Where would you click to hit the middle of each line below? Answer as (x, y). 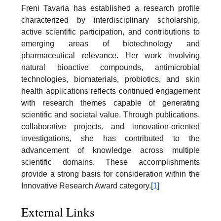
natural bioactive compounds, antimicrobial (110, 67)
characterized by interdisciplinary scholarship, (110, 20)
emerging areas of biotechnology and (110, 43)
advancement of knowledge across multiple (110, 150)
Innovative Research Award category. (86, 185)
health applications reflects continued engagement (110, 91)
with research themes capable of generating (110, 103)
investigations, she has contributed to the (110, 138)
